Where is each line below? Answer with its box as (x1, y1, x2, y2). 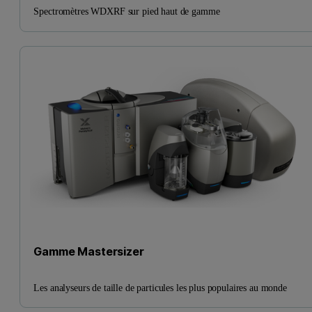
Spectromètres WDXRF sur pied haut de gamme (33, 6, 220, 17)
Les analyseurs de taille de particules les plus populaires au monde (33, 281, 287, 293)
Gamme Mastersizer (33, 244, 144, 259)
